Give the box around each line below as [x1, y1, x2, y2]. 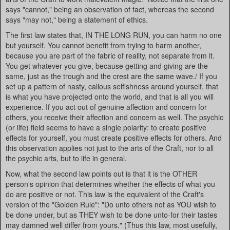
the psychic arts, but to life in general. [6, 153, 127, 163]
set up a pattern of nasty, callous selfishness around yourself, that [6, 81, 218, 91]
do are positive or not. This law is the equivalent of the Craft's [6, 189, 204, 199]
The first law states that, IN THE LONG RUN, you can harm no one [6, 30, 222, 40]
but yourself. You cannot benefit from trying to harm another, [6, 40, 201, 50]
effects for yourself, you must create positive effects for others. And [6, 132, 222, 143]
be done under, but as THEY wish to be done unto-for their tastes [6, 209, 217, 220]
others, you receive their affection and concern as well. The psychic [6, 112, 223, 122]
